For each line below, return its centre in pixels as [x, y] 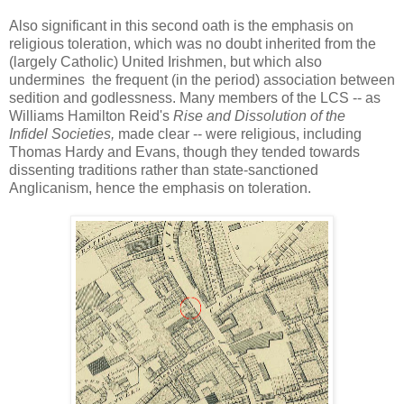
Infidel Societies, [64, 133]
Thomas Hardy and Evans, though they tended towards [184, 151]
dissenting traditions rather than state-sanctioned [164, 170]
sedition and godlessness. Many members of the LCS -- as [195, 97]
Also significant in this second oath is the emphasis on [181, 25]
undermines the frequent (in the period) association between [202, 79]
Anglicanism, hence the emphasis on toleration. [160, 188]
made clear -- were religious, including [240, 133]
